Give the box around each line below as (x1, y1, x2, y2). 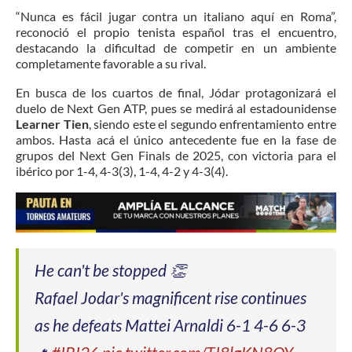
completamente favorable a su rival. (16, 55, 206, 71)
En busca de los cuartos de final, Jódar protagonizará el (16, 84, 336, 100)
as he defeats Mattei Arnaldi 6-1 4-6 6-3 (35, 314, 306, 335)
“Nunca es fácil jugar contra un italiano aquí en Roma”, (16, 8, 336, 24)
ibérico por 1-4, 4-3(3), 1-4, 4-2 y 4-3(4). (16, 163, 228, 178)
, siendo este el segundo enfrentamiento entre (88, 115, 337, 131)
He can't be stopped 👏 (35, 259, 186, 280)
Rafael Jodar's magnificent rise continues (35, 287, 306, 307)
